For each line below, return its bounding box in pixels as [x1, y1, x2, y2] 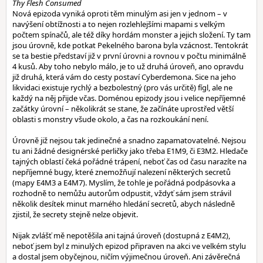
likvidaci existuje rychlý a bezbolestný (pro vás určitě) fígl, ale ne [12, 82, 232, 93]
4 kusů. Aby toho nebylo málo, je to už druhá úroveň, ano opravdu [12, 61, 244, 72]
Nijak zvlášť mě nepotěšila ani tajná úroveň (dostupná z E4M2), [12, 230, 230, 241]
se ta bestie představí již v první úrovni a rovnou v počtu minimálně [12, 50, 246, 61]
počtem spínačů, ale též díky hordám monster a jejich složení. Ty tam [12, 29, 251, 40]
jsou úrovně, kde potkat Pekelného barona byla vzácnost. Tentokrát [12, 40, 248, 50]
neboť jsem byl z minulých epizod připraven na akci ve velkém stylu [12, 241, 246, 251]
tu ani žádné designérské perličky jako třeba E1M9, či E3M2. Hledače [12, 146, 248, 156]
